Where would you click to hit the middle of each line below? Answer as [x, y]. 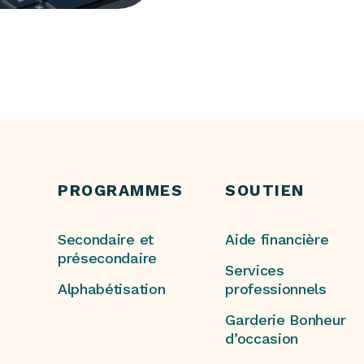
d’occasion [264, 339]
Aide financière [277, 240]
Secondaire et [106, 240]
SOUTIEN [265, 190]
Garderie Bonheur [286, 320]
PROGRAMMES [121, 190]
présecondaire [107, 258]
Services [255, 271]
